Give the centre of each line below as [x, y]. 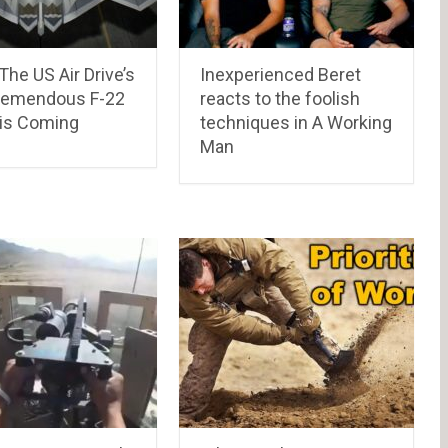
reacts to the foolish [280, 98]
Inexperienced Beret [281, 74]
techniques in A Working [296, 122]
